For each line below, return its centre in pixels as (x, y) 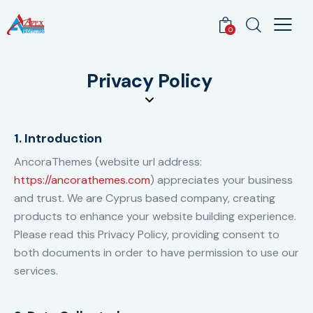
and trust (38, 198)
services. (36, 271)
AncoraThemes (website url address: (108, 162)
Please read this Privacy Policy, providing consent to (147, 235)
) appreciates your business (221, 180)
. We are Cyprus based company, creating (169, 198)
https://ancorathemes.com (82, 180)
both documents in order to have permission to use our (156, 253)
